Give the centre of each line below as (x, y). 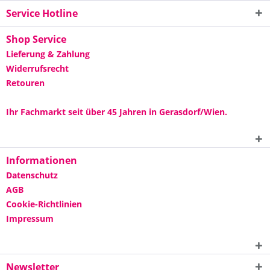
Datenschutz (32, 175)
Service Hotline (42, 13)
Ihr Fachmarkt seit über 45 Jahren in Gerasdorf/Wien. (117, 112)
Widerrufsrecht (37, 68)
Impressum (30, 218)
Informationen (42, 160)
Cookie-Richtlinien (44, 204)
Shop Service (36, 39)
